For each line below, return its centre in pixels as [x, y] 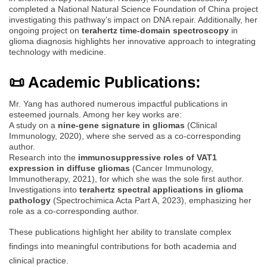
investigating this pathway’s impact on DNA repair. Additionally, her [133, 19]
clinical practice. [39, 260]
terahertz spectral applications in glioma [161, 189]
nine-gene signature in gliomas [121, 125]
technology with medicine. [58, 52]
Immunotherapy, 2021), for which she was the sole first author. [126, 178]
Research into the [44, 157]
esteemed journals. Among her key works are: [95, 114]
